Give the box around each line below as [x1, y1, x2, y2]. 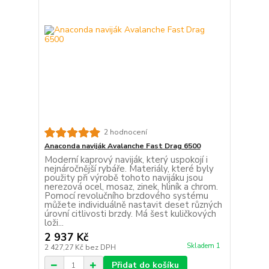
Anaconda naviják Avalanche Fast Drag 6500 [44, 141, 201, 151]
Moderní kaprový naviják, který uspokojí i [44, 154, 208, 166]
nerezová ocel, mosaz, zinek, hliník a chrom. [44, 181, 218, 193]
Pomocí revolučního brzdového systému [44, 190, 208, 202]
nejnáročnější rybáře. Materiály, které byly [44, 163, 214, 175]
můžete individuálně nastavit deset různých [44, 199, 222, 211]
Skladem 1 [186, 241, 222, 251]
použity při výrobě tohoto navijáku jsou [44, 172, 203, 184]
